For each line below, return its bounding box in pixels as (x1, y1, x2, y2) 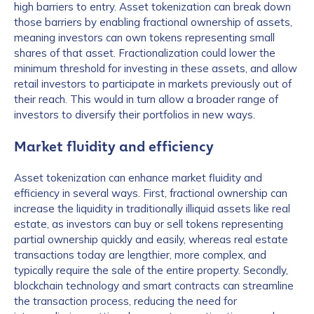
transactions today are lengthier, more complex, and (14, 248, 266, 261)
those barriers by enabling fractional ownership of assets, (14, 15, 292, 29)
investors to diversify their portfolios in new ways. (14, 108, 255, 121)
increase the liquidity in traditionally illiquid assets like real (14, 202, 290, 215)
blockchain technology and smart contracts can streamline (14, 279, 294, 292)
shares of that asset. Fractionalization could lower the (14, 46, 275, 60)
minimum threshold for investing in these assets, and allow (14, 62, 297, 75)
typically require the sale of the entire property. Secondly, (14, 264, 288, 277)
